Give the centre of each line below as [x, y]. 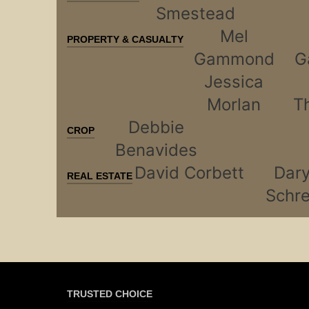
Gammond [234, 59]
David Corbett [189, 173]
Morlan [234, 105]
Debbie [156, 128]
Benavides [156, 150]
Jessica [234, 82]
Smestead [195, 14]
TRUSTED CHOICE [110, 295]
